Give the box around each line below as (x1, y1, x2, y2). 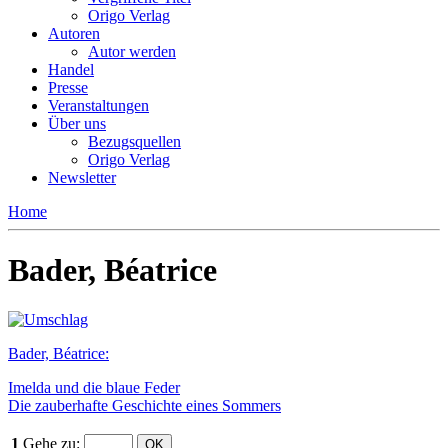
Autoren (48, 24, 100, 42)
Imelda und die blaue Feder (8, 378, 180, 396)
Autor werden (88, 42, 176, 60)
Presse (48, 78, 88, 96)
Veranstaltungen (48, 96, 149, 114)
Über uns (48, 114, 106, 132)
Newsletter (48, 168, 116, 186)
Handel (48, 60, 94, 78)
